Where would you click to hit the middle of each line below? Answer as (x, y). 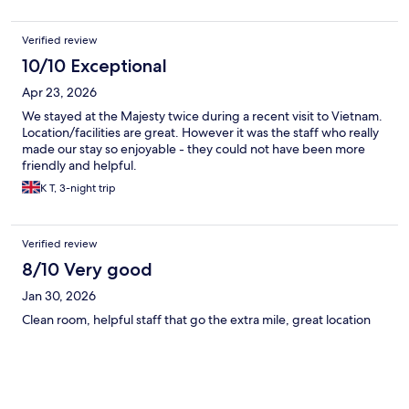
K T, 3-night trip (78, 188)
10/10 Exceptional (94, 65)
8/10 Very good (87, 269)
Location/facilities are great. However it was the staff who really (200, 132)
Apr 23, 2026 (59, 92)
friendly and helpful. (79, 165)
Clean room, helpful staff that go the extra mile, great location (196, 319)
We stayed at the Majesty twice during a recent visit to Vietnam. (202, 115)
